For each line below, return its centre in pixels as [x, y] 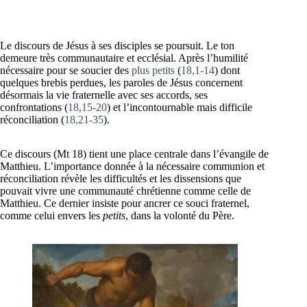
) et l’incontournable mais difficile [180, 107]
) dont [227, 70]
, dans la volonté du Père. [180, 215]
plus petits [153, 70]
